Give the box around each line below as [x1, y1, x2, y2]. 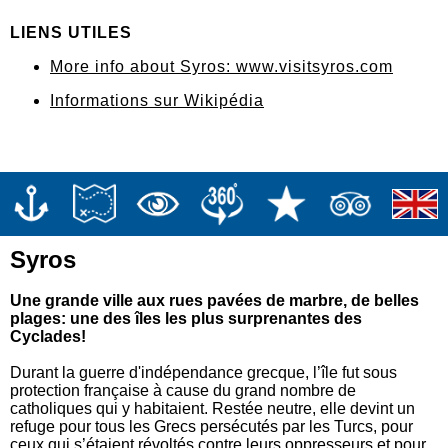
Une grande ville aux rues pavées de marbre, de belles [10, 292, 419, 310]
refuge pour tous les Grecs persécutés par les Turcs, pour [10, 418, 413, 436]
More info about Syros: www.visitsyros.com [50, 58, 393, 76]
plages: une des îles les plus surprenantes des [10, 310, 362, 328]
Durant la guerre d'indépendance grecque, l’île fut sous [10, 364, 397, 382]
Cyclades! [10, 328, 86, 346]
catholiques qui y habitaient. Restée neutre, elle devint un [10, 400, 415, 418]
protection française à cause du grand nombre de [10, 382, 356, 400]
